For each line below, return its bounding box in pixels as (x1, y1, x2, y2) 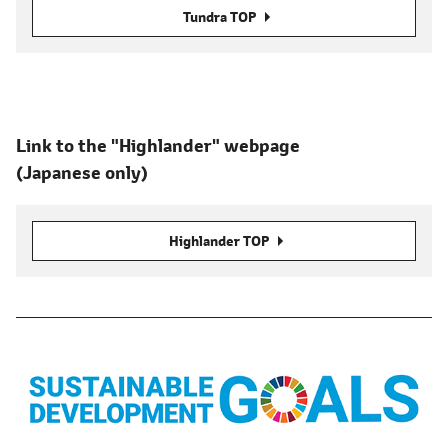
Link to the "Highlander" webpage (16, 134, 300, 159)
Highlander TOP (169, 231, 272, 252)
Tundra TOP (182, 7, 259, 28)
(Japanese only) (16, 161, 148, 186)
